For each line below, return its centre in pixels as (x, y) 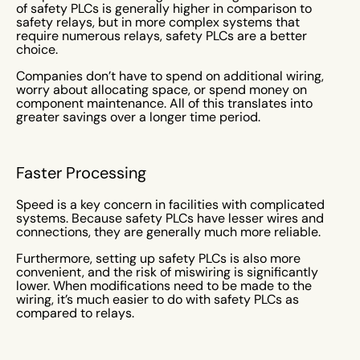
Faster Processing (81, 172)
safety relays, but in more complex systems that (158, 22)
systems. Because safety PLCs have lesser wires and (170, 218)
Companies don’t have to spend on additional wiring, (170, 76)
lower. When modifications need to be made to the (164, 286)
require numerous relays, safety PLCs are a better (162, 36)
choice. (39, 49)
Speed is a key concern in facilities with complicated (170, 205)
